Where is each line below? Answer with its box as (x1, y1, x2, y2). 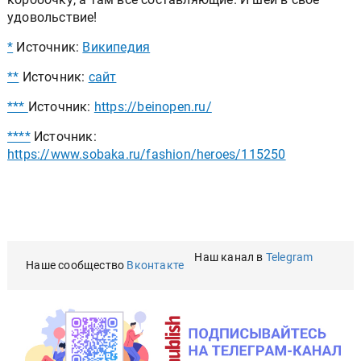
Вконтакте (127, 259, 185, 272)
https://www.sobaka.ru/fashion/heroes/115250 (7, 147, 286, 163)
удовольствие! (7, 10, 98, 26)
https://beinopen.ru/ (93, 99, 212, 115)
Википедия (82, 39, 151, 56)
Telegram (265, 251, 313, 264)
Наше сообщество (26, 259, 127, 272)
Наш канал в (194, 251, 266, 264)
